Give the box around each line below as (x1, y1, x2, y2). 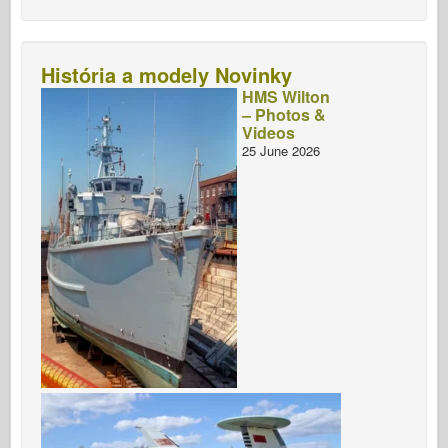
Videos (242, 120, 295, 144)
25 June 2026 (242, 140, 320, 160)
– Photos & (242, 102, 326, 126)
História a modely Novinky (41, 59, 292, 89)
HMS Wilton (242, 84, 330, 108)
